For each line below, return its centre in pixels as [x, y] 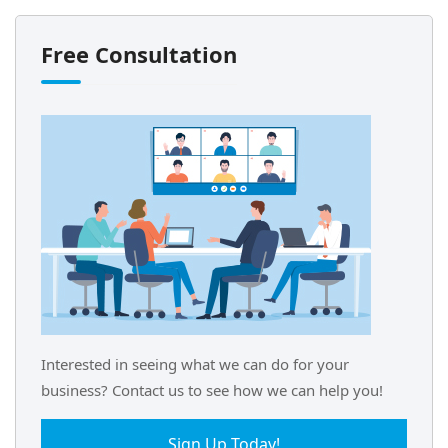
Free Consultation [139, 54]
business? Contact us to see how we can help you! [212, 390]
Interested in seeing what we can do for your [195, 364]
